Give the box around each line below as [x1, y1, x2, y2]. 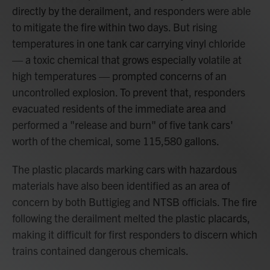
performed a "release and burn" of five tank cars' [12, 117, 233, 131]
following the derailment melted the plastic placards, [12, 210, 250, 225]
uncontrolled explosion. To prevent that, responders [12, 84, 245, 99]
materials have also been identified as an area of [12, 178, 230, 192]
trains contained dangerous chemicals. [12, 243, 189, 257]
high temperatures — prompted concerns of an [12, 68, 227, 83]
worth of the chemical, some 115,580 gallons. [12, 133, 219, 148]
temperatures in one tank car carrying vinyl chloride [12, 36, 245, 50]
